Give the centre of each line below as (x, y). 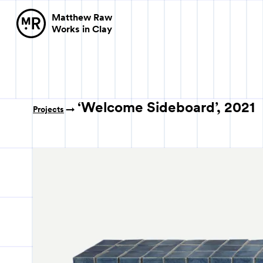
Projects (48, 109)
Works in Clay (82, 29)
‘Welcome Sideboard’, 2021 (166, 107)
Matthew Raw (82, 17)
